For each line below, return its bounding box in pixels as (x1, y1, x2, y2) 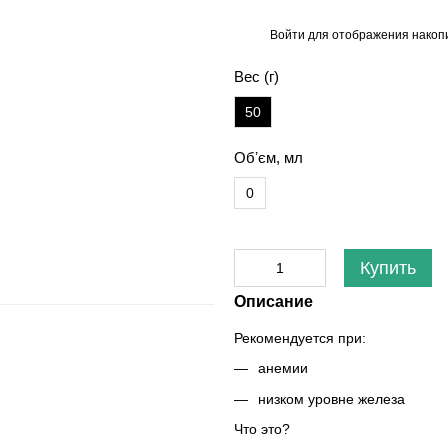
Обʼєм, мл (234, 149, 303, 166)
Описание (234, 293, 313, 310)
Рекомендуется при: (234, 330, 366, 346)
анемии (258, 360, 308, 377)
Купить (360, 258, 416, 278)
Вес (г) (234, 68, 279, 85)
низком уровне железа (258, 390, 405, 407)
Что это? (234, 421, 290, 438)
